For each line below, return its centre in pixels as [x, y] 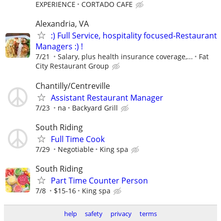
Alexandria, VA [62, 24]
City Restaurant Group [72, 66]
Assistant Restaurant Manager [107, 97]
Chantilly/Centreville [73, 86]
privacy [121, 214]
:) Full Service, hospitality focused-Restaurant [134, 36]
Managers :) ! [59, 47]
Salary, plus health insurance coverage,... [125, 57]
